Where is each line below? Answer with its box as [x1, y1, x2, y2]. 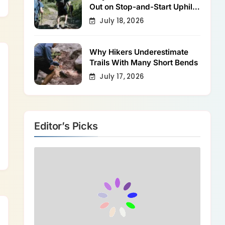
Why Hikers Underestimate [89, 47, 189, 57]
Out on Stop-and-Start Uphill [89, 2, 195, 12]
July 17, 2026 [99, 72, 144, 82]
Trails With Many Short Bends [89, 58, 198, 68]
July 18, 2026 [99, 16, 144, 26]
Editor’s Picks [34, 120, 98, 132]
